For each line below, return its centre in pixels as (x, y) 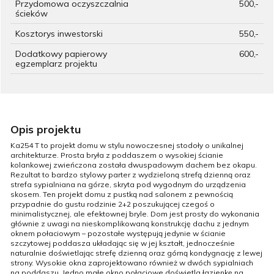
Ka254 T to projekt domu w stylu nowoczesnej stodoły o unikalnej (127, 145)
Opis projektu (46, 129)
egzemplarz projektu (56, 63)
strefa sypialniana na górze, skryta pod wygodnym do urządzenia (128, 184)
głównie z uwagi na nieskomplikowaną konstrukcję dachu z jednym (130, 223)
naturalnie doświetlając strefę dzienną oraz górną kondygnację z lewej (136, 253)
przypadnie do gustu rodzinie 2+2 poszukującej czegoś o (113, 204)
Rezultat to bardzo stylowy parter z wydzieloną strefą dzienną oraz (131, 174)
